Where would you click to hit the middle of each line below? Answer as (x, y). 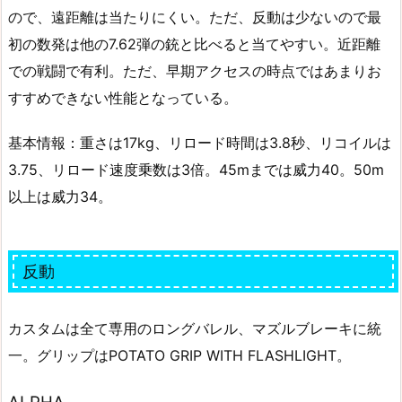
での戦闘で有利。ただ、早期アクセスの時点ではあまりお (195, 70)
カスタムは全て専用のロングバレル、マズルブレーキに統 (195, 328)
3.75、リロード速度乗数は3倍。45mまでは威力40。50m (196, 170)
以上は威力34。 (60, 197)
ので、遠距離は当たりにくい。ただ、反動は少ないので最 (195, 17)
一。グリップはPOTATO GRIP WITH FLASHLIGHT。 (179, 355)
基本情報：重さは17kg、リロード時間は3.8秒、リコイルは (200, 143)
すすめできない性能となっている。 (123, 97)
